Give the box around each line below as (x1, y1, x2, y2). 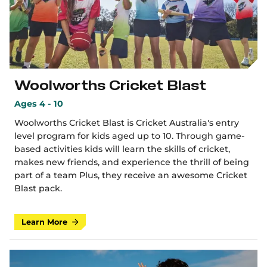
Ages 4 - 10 (14, 98, 63, 109)
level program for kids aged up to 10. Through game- (14, 131, 244, 141)
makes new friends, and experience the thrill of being (14, 157, 249, 167)
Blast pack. (14, 183, 62, 194)
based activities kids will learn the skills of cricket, (14, 144, 230, 154)
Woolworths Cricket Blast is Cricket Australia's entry (14, 117, 239, 128)
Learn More (21, 218, 67, 226)
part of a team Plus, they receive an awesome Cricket (14, 170, 247, 181)
